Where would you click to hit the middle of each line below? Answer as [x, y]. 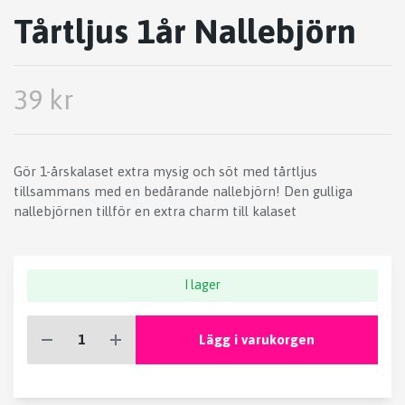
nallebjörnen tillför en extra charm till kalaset [155, 212]
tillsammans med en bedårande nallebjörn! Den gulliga [183, 192]
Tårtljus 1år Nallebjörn [185, 32]
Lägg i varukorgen [256, 339]
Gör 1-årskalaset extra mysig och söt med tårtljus [165, 172]
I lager [202, 285]
